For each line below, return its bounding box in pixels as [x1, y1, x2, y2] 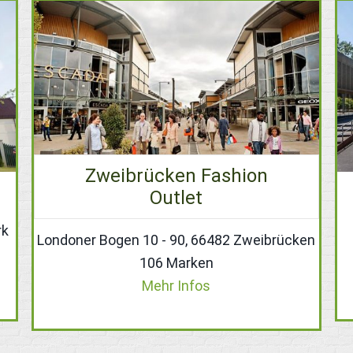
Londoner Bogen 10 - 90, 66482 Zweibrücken [37, 232, 316, 249]
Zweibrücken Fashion [84, 165, 268, 188]
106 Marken [139, 255, 214, 272]
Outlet [150, 187, 203, 210]
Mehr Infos [142, 277, 211, 295]
